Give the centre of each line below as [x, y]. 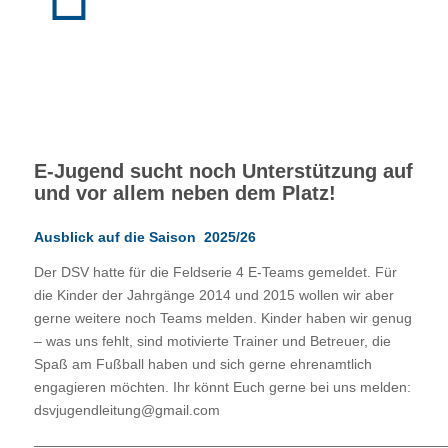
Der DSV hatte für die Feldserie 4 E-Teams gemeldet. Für [215, 271]
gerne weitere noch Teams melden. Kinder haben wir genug [222, 317]
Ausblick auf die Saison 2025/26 [144, 236]
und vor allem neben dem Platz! [184, 192]
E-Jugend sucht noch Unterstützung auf [223, 170]
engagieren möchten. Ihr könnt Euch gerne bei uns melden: [222, 386]
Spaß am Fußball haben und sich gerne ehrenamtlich [202, 363]
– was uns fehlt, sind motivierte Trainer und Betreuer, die [212, 340]
